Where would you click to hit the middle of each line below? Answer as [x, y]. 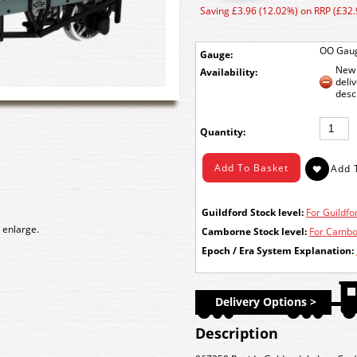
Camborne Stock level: [254, 231]
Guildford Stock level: [253, 212]
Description [237, 333]
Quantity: [223, 132]
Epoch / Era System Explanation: [278, 251]
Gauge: [216, 55]
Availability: [229, 72]
